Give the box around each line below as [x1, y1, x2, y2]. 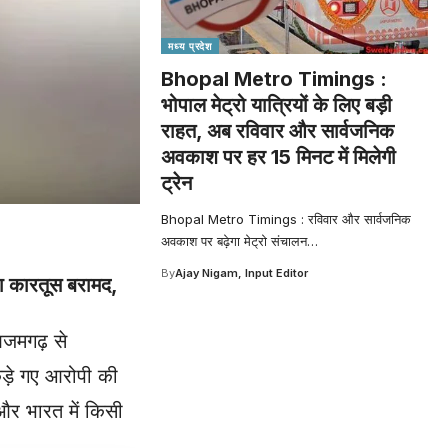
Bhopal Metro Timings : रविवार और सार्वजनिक [161, 210, 412, 227]
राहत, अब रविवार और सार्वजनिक [161, 118, 395, 143]
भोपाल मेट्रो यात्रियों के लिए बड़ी [161, 92, 393, 117]
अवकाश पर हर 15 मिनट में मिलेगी [161, 144, 397, 169]
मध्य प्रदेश [168, 39, 212, 52]
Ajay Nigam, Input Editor [175, 265, 309, 280]
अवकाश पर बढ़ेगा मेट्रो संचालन [161, 232, 308, 249]
